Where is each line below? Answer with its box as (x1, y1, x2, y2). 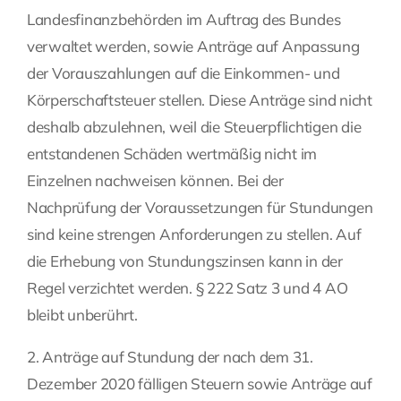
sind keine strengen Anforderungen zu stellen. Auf (27, 225, 362, 244)
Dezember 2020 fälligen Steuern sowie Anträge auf (27, 374, 372, 394)
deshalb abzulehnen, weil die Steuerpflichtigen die (27, 117, 362, 137)
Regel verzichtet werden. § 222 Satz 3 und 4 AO (27, 278, 348, 298)
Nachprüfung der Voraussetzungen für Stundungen (27, 198, 373, 218)
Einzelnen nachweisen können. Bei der (27, 171, 284, 191)
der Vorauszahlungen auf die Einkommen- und (27, 64, 340, 83)
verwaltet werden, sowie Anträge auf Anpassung (27, 37, 360, 56)
